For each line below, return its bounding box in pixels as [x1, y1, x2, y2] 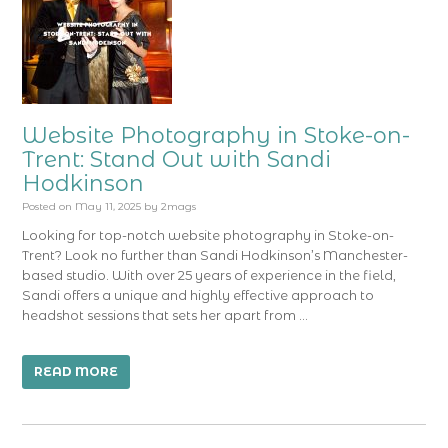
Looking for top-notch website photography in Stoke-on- [22, 227, 395, 243]
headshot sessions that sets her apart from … [22, 307, 309, 323]
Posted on [22, 200, 73, 213]
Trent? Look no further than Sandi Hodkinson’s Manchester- [22, 247, 409, 263]
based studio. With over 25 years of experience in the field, [22, 267, 397, 283]
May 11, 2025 [75, 200, 142, 213]
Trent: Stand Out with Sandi [22, 146, 332, 173]
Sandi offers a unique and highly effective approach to [22, 287, 375, 303]
